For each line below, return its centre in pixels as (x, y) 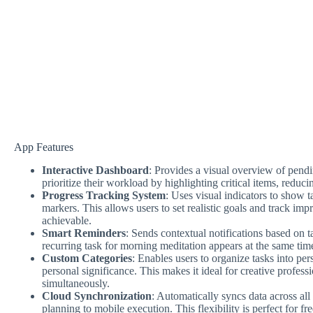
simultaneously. (76, 283)
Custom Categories (87, 258)
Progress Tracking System (104, 195)
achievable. (67, 220)
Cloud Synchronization (97, 296)
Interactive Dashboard (95, 170)
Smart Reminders (84, 233)
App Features (44, 147)
